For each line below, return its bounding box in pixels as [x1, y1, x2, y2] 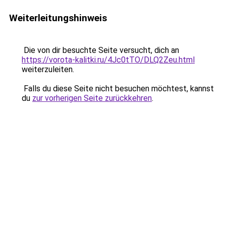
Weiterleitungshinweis [9, 12, 107, 24]
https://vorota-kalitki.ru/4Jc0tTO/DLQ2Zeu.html [22, 55, 195, 65]
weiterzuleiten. [22, 65, 74, 74]
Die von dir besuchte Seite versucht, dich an [22, 45, 179, 55]
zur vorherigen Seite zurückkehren [32, 93, 152, 103]
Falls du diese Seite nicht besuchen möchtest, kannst [22, 84, 214, 93]
